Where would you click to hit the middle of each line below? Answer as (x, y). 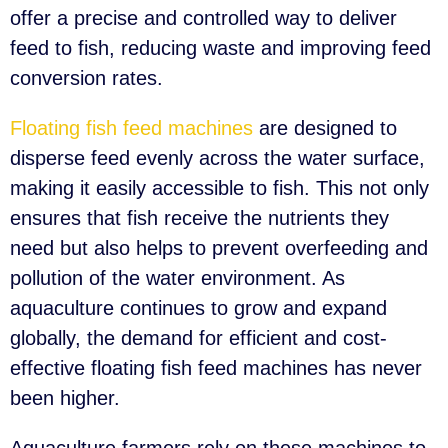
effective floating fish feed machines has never (216, 368)
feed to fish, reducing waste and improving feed (220, 48)
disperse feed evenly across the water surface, (217, 158)
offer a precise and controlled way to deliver (203, 18)
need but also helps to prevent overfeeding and (219, 248)
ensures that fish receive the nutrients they (199, 218)
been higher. (65, 398)
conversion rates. (86, 78)
